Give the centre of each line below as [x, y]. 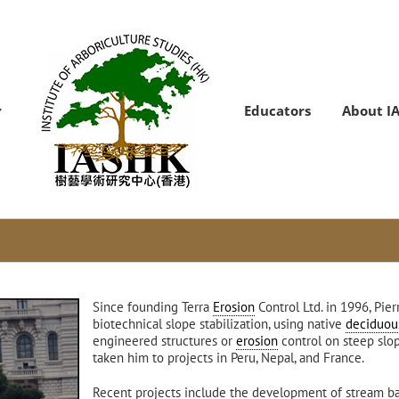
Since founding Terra [153, 307]
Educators [277, 110]
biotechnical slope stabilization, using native [219, 324]
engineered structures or [164, 341]
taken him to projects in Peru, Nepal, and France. [228, 358]
